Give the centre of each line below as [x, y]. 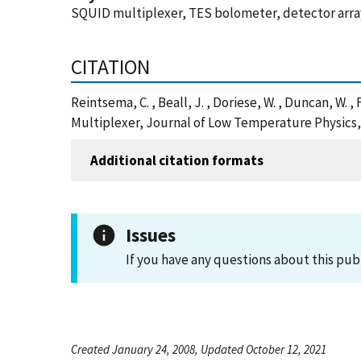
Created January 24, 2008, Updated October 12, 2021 [199, 349]
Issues [151, 235]
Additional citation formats [177, 160]
